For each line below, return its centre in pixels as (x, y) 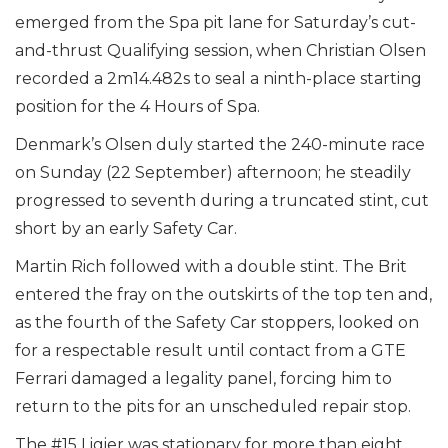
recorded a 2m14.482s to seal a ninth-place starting (218, 78)
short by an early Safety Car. (126, 228)
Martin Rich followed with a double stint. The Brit (211, 266)
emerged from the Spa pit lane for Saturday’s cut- (215, 22)
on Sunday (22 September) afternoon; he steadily (213, 172)
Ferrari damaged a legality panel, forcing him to (203, 378)
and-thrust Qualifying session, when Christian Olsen (220, 50)
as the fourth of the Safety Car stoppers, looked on (217, 322)
